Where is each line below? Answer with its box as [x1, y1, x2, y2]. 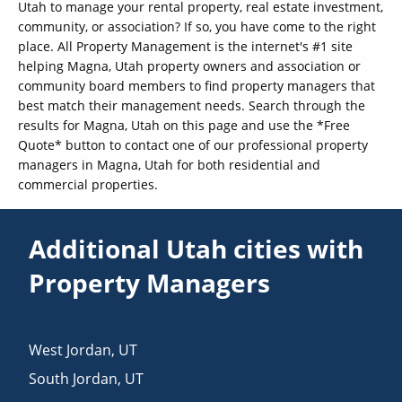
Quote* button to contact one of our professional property [18, 135, 368, 153]
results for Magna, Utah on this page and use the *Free [18, 116, 350, 134]
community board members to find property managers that [18, 76, 375, 94]
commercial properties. [18, 175, 158, 193]
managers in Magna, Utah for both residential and [18, 155, 320, 173]
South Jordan [29, 368, 118, 389]
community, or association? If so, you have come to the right [18, 17, 376, 35]
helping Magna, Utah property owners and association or [18, 57, 361, 74]
